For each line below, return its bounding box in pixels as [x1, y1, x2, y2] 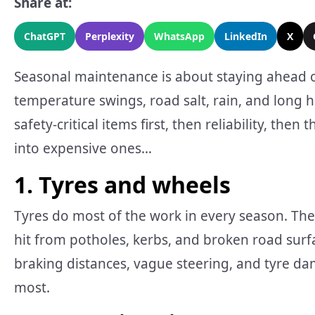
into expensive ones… [14, 139, 152, 158]
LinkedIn [224, 30, 267, 44]
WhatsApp [154, 30, 205, 44]
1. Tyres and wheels [14, 169, 231, 200]
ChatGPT [24, 30, 65, 44]
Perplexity [85, 30, 134, 44]
